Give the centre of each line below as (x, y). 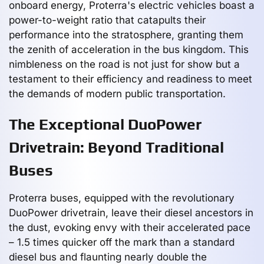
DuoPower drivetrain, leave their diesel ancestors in (131, 212)
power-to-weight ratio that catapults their (107, 20)
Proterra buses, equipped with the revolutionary (122, 198)
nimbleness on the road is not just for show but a (124, 64)
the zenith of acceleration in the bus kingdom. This (129, 49)
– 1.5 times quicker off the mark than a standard (122, 242)
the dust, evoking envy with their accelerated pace (130, 227)
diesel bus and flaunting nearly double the (108, 257)
